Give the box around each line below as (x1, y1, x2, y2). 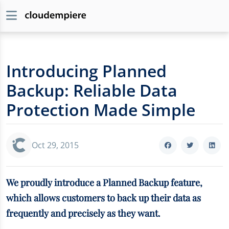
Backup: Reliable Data (6, 79, 177, 101)
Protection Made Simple (6, 99, 195, 121)
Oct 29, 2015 (32, 140, 79, 151)
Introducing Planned (6, 60, 167, 82)
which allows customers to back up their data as (6, 192, 201, 204)
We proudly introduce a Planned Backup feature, (6, 176, 202, 189)
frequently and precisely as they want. (6, 207, 161, 219)
